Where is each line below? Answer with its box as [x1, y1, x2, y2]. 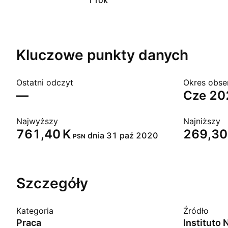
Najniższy [183, 116, 220, 126]
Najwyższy [16, 116, 58, 126]
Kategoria [16, 206, 53, 216]
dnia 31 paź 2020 [88, 130, 158, 140]
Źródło [183, 206, 209, 216]
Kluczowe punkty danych [16, 46, 188, 64]
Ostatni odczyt [16, 77, 73, 88]
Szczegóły [16, 175, 88, 192]
